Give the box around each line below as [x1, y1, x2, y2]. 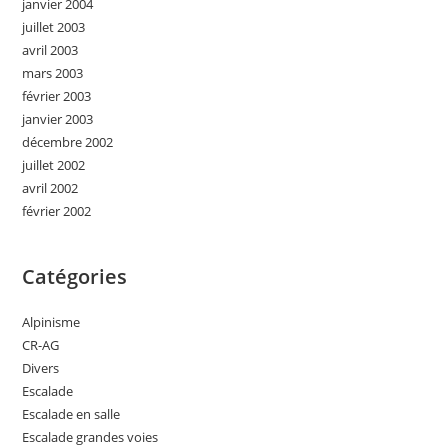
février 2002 [22, 201, 92, 220]
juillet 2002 [22, 155, 86, 174]
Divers [22, 358, 60, 377]
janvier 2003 [22, 109, 94, 128]
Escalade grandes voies [22, 427, 159, 446]
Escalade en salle [22, 404, 121, 423]
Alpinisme [22, 312, 81, 331]
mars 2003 [22, 63, 84, 82]
